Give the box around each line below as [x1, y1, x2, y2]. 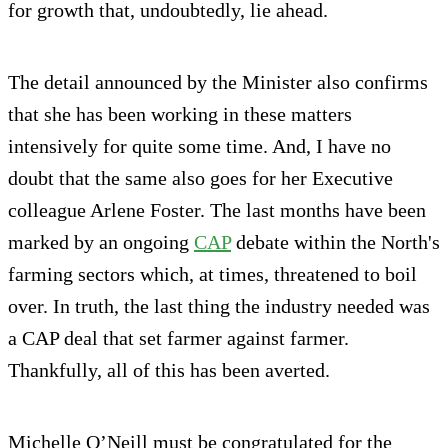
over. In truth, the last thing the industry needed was [8, 294, 430, 317]
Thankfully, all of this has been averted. [8, 358, 330, 381]
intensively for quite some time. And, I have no [8, 134, 391, 157]
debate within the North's [231, 230, 440, 253]
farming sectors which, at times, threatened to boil [8, 262, 417, 285]
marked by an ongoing [8, 230, 194, 253]
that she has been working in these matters [8, 102, 352, 125]
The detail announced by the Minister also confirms [8, 70, 428, 93]
